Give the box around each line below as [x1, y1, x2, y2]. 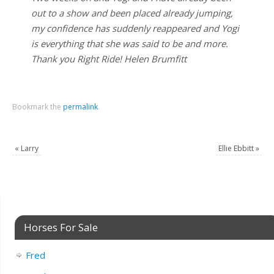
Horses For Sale [23, 220, 98, 235]
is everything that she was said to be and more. [31, 37, 228, 50]
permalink [63, 101, 98, 112]
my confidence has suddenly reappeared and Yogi [31, 22, 239, 35]
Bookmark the [12, 101, 64, 112]
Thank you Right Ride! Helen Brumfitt [31, 53, 187, 65]
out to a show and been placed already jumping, [31, 7, 233, 20]
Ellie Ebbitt [218, 143, 256, 154]
